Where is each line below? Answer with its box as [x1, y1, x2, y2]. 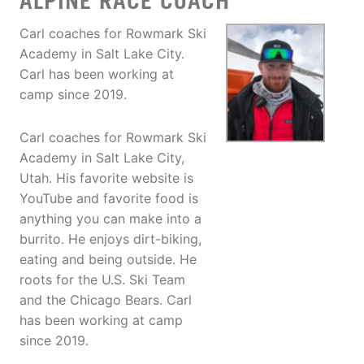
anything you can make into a [19, 210, 201, 227]
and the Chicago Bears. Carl [19, 292, 192, 309]
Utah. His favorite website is [19, 170, 193, 187]
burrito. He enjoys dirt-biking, [19, 231, 201, 248]
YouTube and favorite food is [19, 190, 198, 207]
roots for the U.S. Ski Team [19, 271, 185, 288]
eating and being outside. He [19, 251, 197, 268]
